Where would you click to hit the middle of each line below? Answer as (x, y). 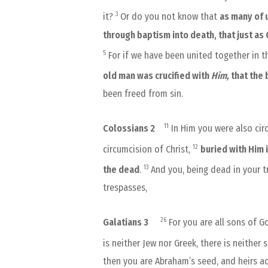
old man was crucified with (156, 76)
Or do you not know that (169, 17)
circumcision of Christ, (148, 149)
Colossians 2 (133, 129)
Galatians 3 (126, 223)
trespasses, (125, 188)
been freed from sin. (143, 94)
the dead (121, 170)
